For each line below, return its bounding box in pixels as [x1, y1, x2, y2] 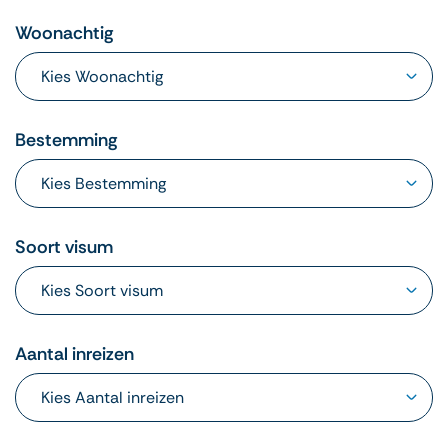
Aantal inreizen [15, 342, 134, 367]
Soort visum [15, 235, 113, 260]
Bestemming [15, 128, 118, 153]
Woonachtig [15, 21, 114, 46]
